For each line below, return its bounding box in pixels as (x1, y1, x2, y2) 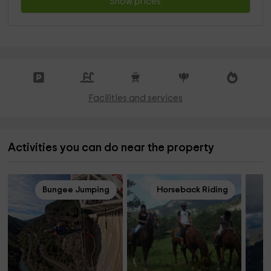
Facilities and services (88, 94, 183, 103)
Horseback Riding (157, 186, 229, 194)
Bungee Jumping (42, 186, 109, 194)
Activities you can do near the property (8, 142, 215, 154)
